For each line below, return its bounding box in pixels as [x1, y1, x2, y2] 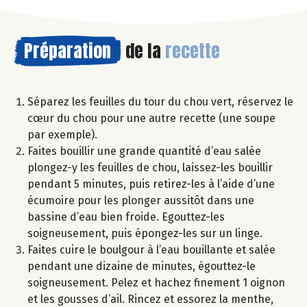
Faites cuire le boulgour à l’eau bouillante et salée [27, 243, 275, 257]
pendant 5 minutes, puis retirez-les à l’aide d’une [27, 177, 275, 191]
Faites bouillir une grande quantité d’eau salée [27, 145, 261, 158]
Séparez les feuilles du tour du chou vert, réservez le [27, 95, 293, 109]
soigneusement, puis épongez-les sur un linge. [27, 227, 262, 241]
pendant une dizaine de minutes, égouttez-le [27, 260, 256, 273]
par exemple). [27, 128, 97, 142]
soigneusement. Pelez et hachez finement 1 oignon [27, 276, 285, 290]
